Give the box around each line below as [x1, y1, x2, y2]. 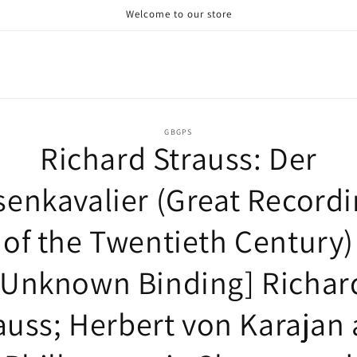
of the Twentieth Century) [2, 220, 354, 261]
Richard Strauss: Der [39, 137, 317, 178]
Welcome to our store [125, 7, 232, 21]
